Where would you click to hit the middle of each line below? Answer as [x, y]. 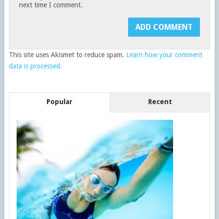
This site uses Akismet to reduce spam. [67, 55]
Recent [160, 102]
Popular [59, 102]
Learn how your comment [164, 55]
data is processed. [35, 66]
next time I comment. [51, 5]
